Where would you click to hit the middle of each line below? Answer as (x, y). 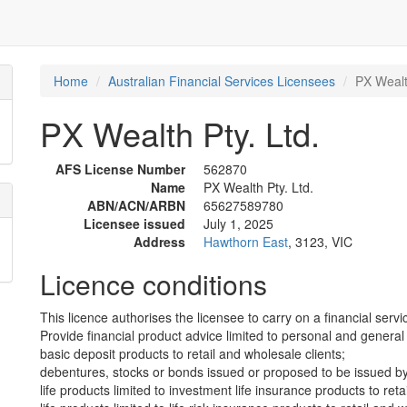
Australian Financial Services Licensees (222, 81)
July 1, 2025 (238, 223)
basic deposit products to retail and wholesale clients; (193, 353)
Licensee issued (134, 223)
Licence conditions (154, 284)
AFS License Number (120, 169)
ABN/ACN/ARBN (136, 205)
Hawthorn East (246, 242)
